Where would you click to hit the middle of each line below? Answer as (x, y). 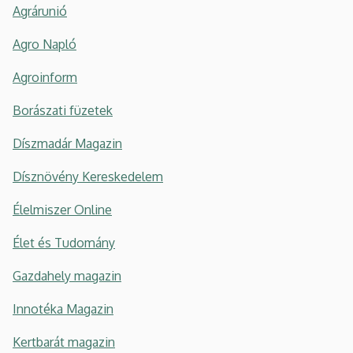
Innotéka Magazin (63, 309)
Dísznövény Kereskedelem (88, 176)
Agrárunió (40, 11)
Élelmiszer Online (62, 210)
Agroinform (45, 77)
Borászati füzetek (63, 110)
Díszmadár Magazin (67, 143)
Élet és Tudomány (64, 243)
